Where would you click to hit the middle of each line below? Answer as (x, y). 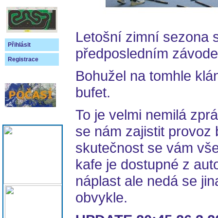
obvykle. (101, 197)
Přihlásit (19, 45)
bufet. (93, 92)
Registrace (23, 59)
